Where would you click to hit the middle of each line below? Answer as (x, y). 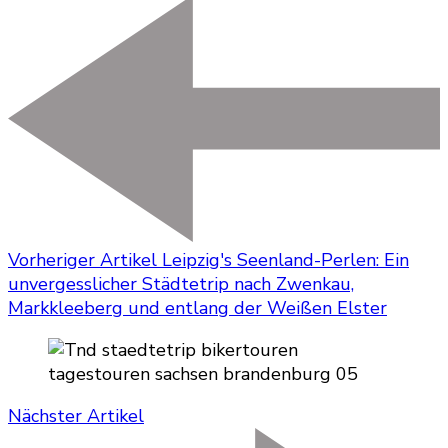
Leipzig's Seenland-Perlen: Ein (285, 259)
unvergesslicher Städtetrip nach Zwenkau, (181, 283)
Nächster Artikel (76, 415)
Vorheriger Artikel (82, 259)
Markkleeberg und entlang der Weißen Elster (197, 307)
